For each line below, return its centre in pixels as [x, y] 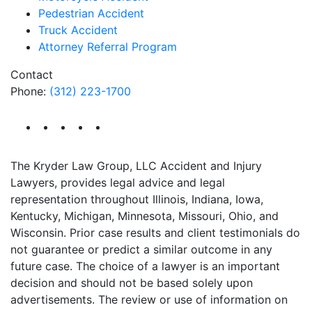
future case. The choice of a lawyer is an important [145, 266]
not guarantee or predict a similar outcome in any [141, 249]
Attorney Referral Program [108, 46]
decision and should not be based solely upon [132, 282]
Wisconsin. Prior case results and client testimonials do [155, 232]
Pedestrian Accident [91, 13]
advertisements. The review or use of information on [149, 299]
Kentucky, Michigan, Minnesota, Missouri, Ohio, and [145, 216]
